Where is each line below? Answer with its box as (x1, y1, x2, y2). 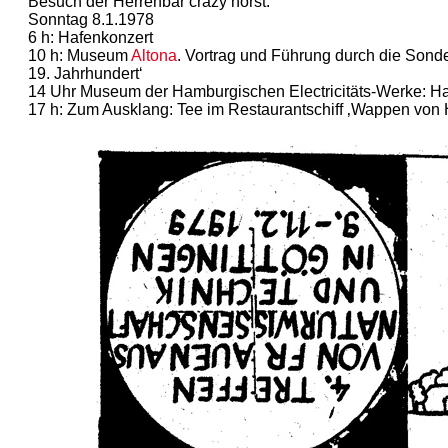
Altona (131, 46, 177, 64)
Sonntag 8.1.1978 (28, 10, 154, 28)
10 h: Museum (28, 46, 131, 64)
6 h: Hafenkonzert (28, 28, 153, 46)
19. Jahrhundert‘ (28, 64, 143, 82)
